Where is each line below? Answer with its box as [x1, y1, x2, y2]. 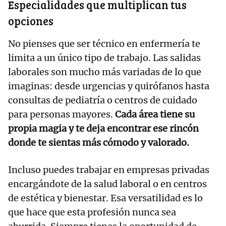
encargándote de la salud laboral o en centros [8, 178, 207, 190]
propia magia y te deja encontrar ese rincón [8, 123, 199, 135]
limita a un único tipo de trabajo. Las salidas [8, 52, 201, 64]
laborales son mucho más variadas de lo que [8, 66, 201, 78]
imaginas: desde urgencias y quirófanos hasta [8, 80, 209, 92]
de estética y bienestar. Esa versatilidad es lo [8, 192, 203, 204]
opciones [8, 13, 53, 29]
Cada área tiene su [115, 108, 195, 121]
